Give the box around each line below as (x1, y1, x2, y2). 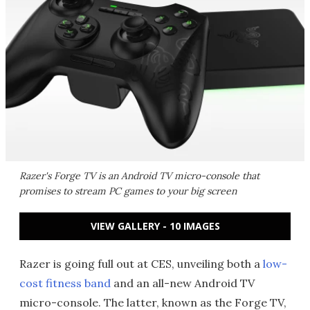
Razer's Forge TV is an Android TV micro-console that (19, 170, 259, 182)
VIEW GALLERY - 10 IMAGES (90, 219, 220, 232)
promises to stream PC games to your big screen (19, 185, 237, 197)
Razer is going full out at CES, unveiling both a (19, 257, 263, 271)
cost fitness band (19, 276, 111, 290)
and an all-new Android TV (111, 276, 255, 290)
